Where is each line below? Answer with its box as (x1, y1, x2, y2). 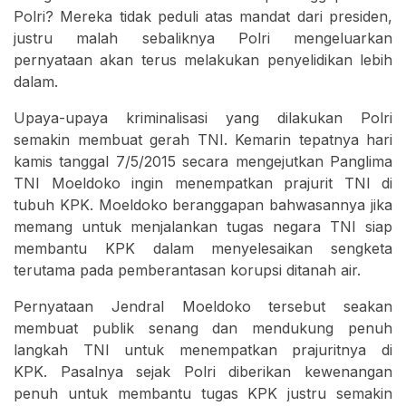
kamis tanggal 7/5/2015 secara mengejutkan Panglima (14, 152, 392, 171)
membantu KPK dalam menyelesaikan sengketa (14, 239, 392, 258)
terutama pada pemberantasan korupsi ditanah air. (14, 261, 361, 280)
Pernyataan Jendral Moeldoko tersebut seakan (14, 297, 392, 316)
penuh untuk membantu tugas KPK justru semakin (14, 384, 392, 403)
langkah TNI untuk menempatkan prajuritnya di (14, 341, 392, 360)
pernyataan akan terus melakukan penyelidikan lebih (14, 51, 392, 70)
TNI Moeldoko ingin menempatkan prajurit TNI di (14, 174, 392, 193)
